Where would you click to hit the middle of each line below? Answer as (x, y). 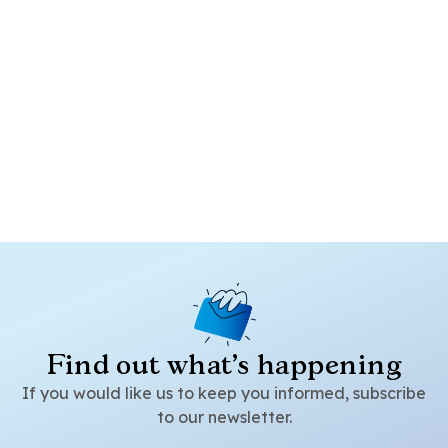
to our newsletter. (224, 417)
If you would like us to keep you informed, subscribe (224, 393)
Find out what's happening (224, 364)
